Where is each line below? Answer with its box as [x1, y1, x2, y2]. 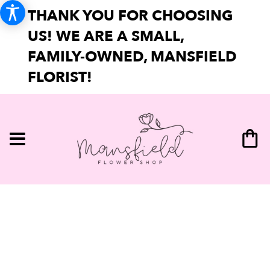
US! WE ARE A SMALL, [28, 27, 184, 46]
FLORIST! [28, 67, 92, 87]
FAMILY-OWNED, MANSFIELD [28, 47, 237, 67]
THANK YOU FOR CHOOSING [28, 6, 233, 26]
